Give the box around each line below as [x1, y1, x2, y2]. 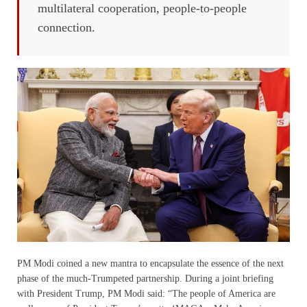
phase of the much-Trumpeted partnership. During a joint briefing [17, 273, 273, 284]
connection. [38, 21, 95, 35]
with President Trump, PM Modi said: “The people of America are [17, 288, 275, 299]
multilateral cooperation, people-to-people [38, 1, 247, 16]
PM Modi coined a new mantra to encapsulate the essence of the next [17, 258, 284, 269]
